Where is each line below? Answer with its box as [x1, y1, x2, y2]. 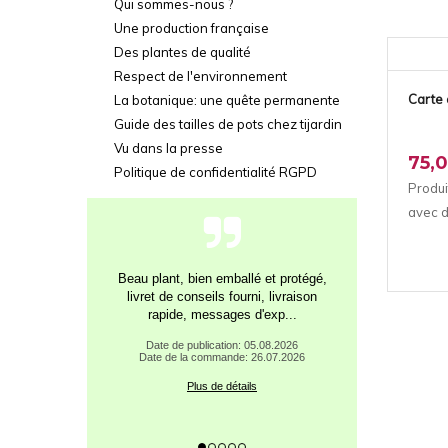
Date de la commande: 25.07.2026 [139, 350, 305, 363]
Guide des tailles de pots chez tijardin [114, 116, 342, 132]
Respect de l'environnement [114, 68, 287, 84]
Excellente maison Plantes [144, 270, 300, 286]
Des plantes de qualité [114, 44, 251, 60]
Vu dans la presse [114, 140, 223, 156]
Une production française [114, 20, 269, 36]
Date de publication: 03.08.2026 [146, 338, 298, 351]
